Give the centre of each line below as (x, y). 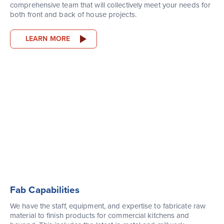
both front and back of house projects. (73, 15)
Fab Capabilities (45, 190)
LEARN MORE (48, 39)
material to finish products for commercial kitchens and (100, 216)
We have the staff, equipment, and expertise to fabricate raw (108, 206)
